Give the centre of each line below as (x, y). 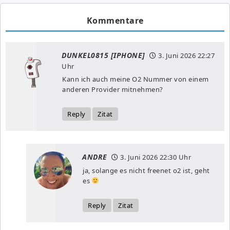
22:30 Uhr (174, 157)
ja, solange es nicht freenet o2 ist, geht (146, 170)
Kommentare (115, 20)
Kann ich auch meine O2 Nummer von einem (136, 79)
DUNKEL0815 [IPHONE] (103, 55)
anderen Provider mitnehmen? (113, 89)
